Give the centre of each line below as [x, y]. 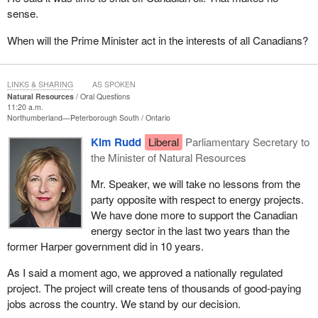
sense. [22, 13]
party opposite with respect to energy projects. [197, 199]
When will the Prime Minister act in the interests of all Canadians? [157, 40]
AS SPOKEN [114, 84]
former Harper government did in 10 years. [105, 246]
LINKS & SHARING [40, 84]
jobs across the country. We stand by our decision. [124, 304]
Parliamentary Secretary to [248, 141]
